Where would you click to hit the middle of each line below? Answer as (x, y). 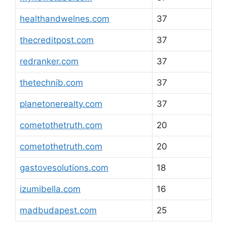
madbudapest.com (58, 210)
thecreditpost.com (57, 40)
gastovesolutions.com (64, 167)
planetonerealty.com (61, 104)
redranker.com (49, 61)
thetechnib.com (51, 82)
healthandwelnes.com (65, 18)
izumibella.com (50, 189)
